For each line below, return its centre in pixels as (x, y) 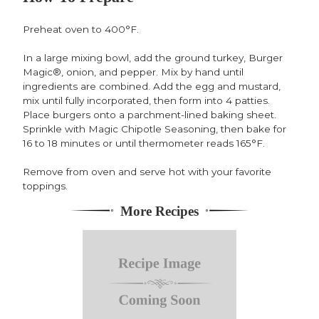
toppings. (45, 185)
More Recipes (159, 211)
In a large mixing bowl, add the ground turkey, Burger (153, 57)
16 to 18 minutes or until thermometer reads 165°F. (144, 143)
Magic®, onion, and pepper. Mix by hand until (133, 72)
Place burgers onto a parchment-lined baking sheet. (150, 114)
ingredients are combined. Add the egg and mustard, (152, 86)
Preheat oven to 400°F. (81, 29)
